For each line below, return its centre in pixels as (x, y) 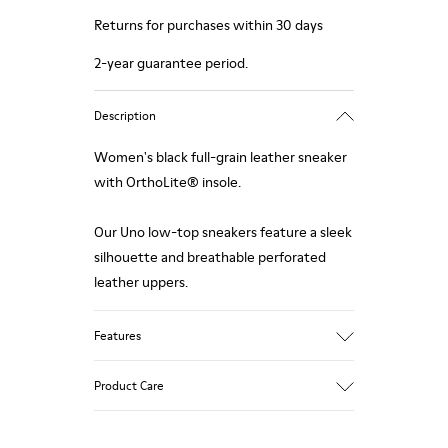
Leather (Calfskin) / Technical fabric (202, 397)
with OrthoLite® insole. (167, 182)
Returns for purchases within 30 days (208, 25)
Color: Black (129, 419)
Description (125, 115)
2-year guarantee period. (171, 63)
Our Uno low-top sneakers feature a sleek (223, 232)
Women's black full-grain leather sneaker (220, 157)
